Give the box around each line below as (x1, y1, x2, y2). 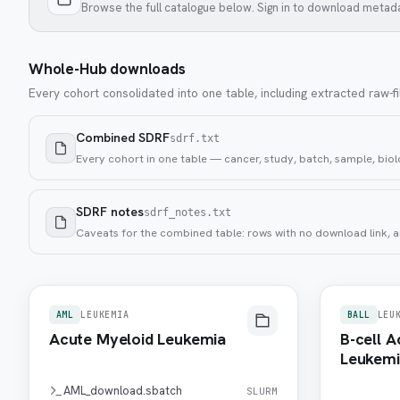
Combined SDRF (76, 129, 170, 146)
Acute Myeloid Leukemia (49, 329, 227, 349)
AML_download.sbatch (63, 383, 182, 398)
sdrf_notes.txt (144, 206, 231, 219)
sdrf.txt (170, 132, 220, 145)
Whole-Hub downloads (29, 59, 186, 79)
